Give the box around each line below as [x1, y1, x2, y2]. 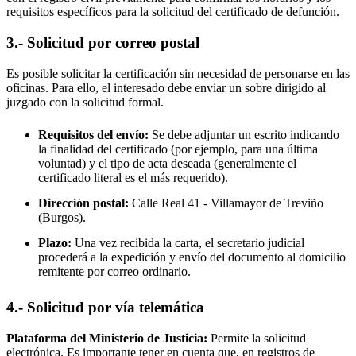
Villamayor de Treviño [211, 195, 323, 210]
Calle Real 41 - [129, 195, 211, 210]
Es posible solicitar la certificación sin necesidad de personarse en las [6, 66, 350, 80]
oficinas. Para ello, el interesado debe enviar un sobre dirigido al [6, 80, 326, 95]
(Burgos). [38, 210, 86, 224]
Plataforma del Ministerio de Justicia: [6, 331, 207, 346]
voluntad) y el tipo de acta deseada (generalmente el [38, 156, 296, 170]
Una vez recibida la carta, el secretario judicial [72, 235, 304, 250]
